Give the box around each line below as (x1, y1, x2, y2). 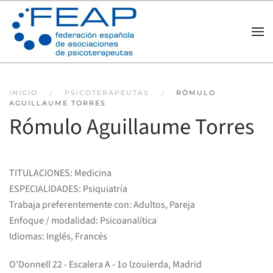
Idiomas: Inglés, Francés (9, 230, 107, 243)
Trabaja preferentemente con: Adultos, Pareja (9, 198, 195, 211)
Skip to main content (21, 22, 106, 35)
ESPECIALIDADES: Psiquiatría (9, 182, 127, 196)
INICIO (9, 88, 38, 97)
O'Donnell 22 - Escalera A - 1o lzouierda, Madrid (9, 258, 202, 271)
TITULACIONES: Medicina (9, 166, 112, 180)
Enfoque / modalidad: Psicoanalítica (9, 214, 157, 227)
